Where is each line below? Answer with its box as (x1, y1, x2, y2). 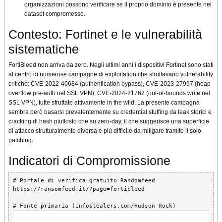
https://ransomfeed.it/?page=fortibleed (13, 186, 145, 193)
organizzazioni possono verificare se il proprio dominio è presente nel (24, 1, 212, 8)
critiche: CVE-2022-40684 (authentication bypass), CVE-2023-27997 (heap (8, 80, 211, 88)
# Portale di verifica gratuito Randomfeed (13, 177, 155, 184)
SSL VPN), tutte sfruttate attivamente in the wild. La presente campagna (8, 99, 200, 107)
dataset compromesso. (24, 10, 85, 18)
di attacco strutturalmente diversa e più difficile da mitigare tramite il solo (8, 127, 201, 135)
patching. (8, 137, 33, 144)
